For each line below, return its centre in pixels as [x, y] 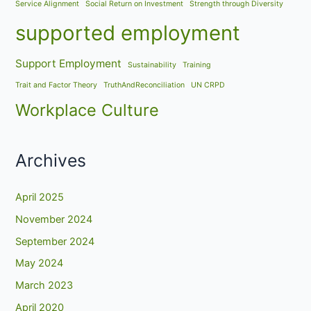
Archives [51, 161]
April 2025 [40, 197]
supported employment [128, 33]
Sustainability [152, 65]
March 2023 [44, 286]
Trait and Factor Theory [57, 85]
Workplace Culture [87, 110]
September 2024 [55, 241]
